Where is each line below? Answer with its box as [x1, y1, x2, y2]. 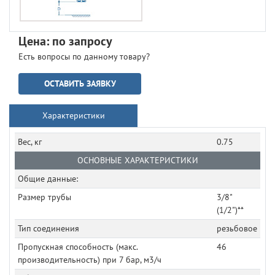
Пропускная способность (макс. [17, 241, 138, 253]
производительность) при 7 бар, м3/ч [17, 254, 161, 266]
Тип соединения [17, 223, 79, 234]
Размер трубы [17, 192, 71, 203]
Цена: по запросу [18, 33, 112, 50]
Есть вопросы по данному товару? [18, 51, 150, 63]
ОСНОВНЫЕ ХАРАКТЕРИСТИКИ [77, 155, 198, 166]
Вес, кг [17, 136, 42, 148]
